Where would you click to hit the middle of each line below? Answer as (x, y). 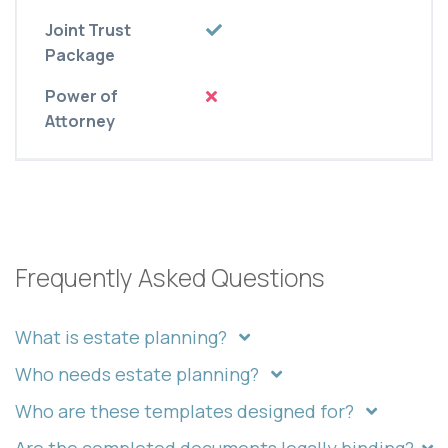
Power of (81, 96)
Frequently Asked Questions (170, 278)
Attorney (80, 121)
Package (80, 55)
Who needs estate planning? (139, 374)
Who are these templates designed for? (186, 411)
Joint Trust (88, 30)
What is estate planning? (123, 337)
